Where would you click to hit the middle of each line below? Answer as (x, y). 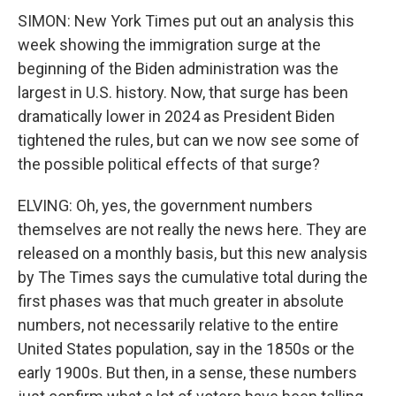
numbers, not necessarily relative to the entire (178, 325)
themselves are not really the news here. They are (192, 229)
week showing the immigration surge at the (169, 45)
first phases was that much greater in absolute (181, 301)
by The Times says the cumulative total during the (193, 277)
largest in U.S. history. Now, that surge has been (183, 92)
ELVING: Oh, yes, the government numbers (165, 206)
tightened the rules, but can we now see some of (189, 140)
